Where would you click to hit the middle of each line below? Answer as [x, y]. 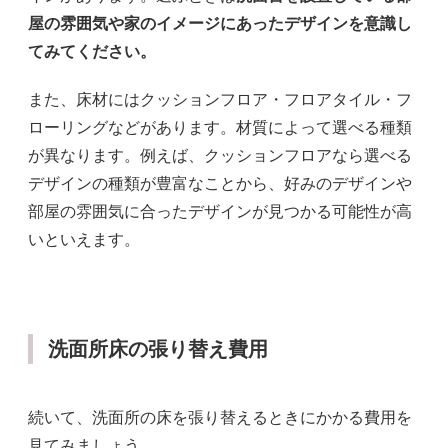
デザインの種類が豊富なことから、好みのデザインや [220, 183]
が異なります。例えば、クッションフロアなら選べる [220, 155]
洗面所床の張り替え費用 [158, 348]
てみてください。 [92, 51]
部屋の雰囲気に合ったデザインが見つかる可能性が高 [220, 211]
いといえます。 [84, 239]
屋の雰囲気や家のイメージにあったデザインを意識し [220, 23]
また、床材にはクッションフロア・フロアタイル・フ [220, 99]
